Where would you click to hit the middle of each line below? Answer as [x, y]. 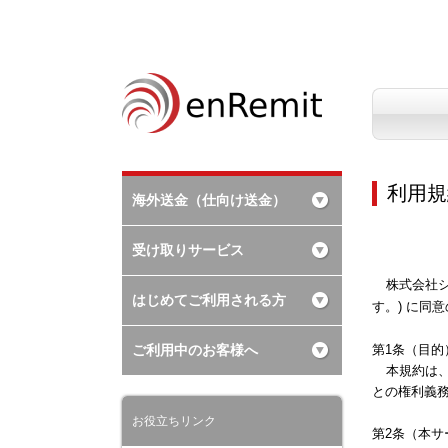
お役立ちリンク [174, 421]
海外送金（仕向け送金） [209, 200]
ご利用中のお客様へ [195, 350]
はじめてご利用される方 [209, 300]
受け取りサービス [188, 250]
